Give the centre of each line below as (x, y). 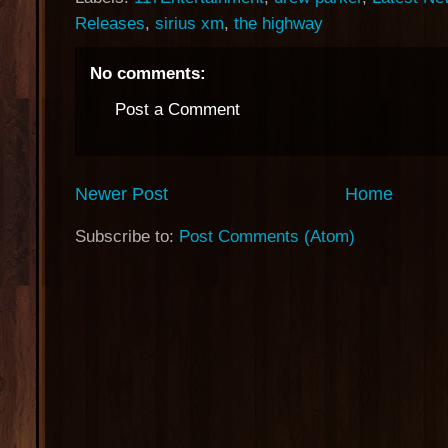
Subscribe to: (127, 236)
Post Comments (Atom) (267, 236)
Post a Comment (177, 109)
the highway (278, 23)
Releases (110, 23)
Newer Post (121, 193)
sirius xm (189, 23)
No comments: (148, 73)
